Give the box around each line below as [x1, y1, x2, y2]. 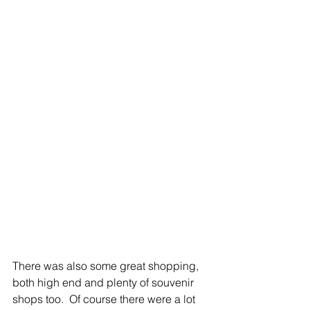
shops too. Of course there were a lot [12, 291, 198, 306]
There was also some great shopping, [12, 258, 201, 273]
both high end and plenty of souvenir [12, 275, 197, 289]
